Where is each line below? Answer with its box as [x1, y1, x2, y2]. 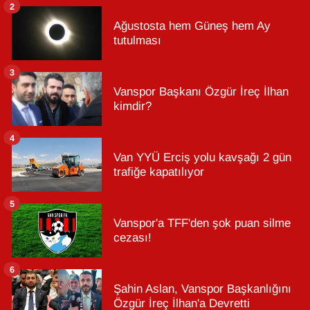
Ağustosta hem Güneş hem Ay [113, 19, 271, 33]
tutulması [113, 34, 161, 48]
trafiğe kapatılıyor [113, 165, 204, 179]
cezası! [113, 231, 152, 245]
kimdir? [113, 100, 152, 113]
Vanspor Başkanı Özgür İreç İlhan [113, 85, 289, 99]
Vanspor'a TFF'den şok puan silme [113, 217, 291, 230]
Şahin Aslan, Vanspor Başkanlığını [113, 282, 291, 296]
